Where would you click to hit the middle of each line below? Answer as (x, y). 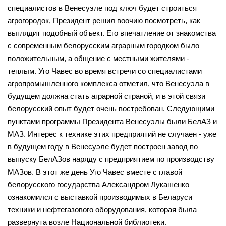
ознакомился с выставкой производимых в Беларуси (100, 197)
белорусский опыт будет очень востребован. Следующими (111, 109)
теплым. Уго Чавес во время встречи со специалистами (105, 71)
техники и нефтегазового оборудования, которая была (102, 210)
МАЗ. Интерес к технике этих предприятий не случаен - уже (112, 134)
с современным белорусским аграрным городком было (103, 46)
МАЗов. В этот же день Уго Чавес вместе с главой (95, 172)
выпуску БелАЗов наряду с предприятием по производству (111, 159)
